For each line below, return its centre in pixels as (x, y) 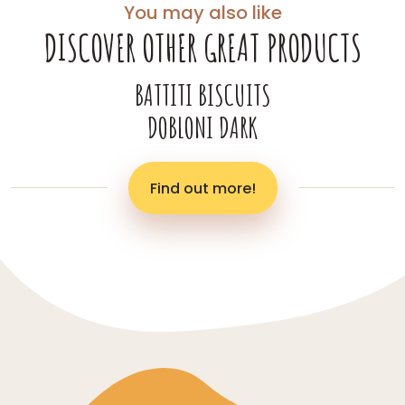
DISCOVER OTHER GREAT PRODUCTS (202, 47)
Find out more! (202, 188)
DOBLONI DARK (202, 127)
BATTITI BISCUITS (202, 94)
